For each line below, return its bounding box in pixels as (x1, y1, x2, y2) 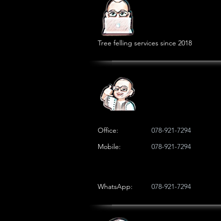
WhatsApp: (98, 182, 133, 191)
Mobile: (98, 142, 121, 151)
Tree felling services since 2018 (98, 38, 192, 47)
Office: (98, 126, 118, 135)
